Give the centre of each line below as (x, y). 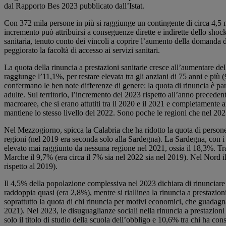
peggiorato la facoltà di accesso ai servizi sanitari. (82, 50)
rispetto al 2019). (31, 166)
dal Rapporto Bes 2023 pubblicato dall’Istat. (74, 6)
